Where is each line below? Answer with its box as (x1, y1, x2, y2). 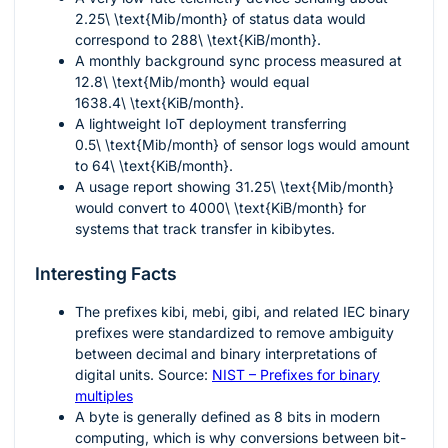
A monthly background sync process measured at (75, 52, 402, 70)
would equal (226, 73, 309, 91)
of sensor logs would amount (219, 136, 410, 154)
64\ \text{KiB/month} (92, 157, 229, 175)
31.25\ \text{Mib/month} (235, 178, 394, 196)
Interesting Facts (35, 263, 177, 285)
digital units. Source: (75, 366, 212, 384)
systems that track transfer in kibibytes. (75, 220, 335, 238)
